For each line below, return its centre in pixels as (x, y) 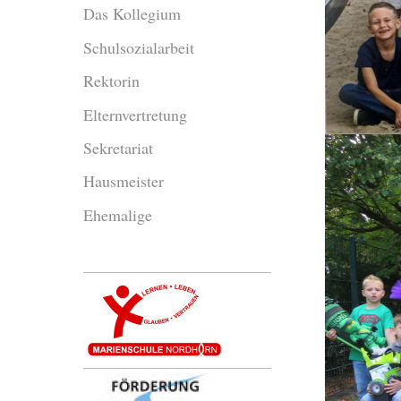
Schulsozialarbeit (138, 47)
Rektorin (111, 81)
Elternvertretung (135, 114)
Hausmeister (123, 181)
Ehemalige (117, 214)
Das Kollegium (132, 14)
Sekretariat (118, 148)
